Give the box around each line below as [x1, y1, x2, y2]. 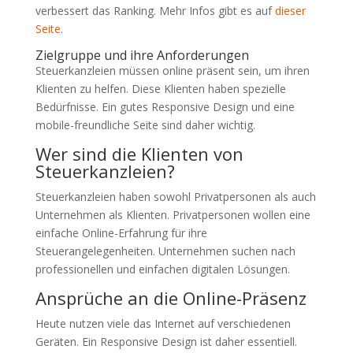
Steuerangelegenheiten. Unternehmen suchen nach [35, 243, 295, 258]
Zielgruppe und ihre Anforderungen [35, 46, 249, 64]
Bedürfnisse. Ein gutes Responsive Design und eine [35, 99, 295, 114]
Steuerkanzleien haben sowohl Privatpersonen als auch [35, 189, 316, 204]
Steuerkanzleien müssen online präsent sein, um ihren [35, 63, 310, 78]
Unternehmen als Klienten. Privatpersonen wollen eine [35, 207, 310, 222]
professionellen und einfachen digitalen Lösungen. [35, 262, 290, 277]
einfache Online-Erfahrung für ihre [35, 225, 207, 240]
